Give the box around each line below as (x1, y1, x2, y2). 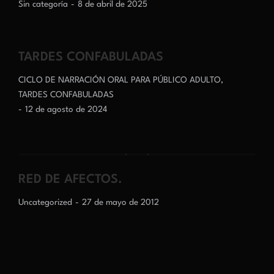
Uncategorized (18, 198, 72, 207)
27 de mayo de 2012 (82, 198, 159, 207)
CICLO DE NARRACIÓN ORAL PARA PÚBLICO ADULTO (18, 76, 221, 84)
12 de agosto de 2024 (25, 105, 107, 114)
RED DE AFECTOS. (18, 174, 122, 186)
